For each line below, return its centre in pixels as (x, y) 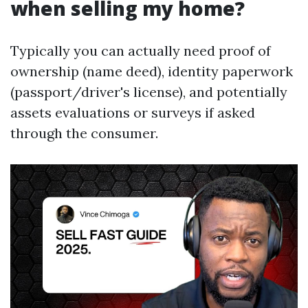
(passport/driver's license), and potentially (149, 92)
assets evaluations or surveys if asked (133, 112)
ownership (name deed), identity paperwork (152, 71)
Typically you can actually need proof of (141, 51)
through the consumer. (84, 133)
